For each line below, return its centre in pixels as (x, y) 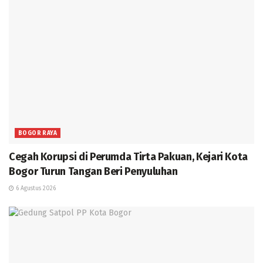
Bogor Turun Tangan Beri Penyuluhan (93, 172)
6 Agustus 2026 (35, 189)
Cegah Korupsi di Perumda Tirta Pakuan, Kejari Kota (129, 157)
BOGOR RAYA (38, 134)
